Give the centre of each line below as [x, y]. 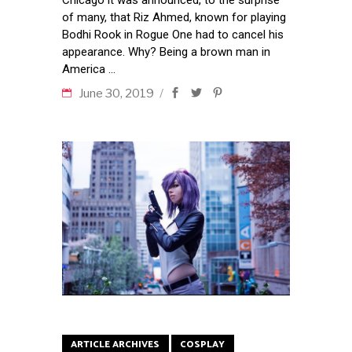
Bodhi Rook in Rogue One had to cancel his [173, 34]
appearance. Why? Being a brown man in [166, 51]
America [85, 69]
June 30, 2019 [117, 93]
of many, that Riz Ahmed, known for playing [174, 17]
